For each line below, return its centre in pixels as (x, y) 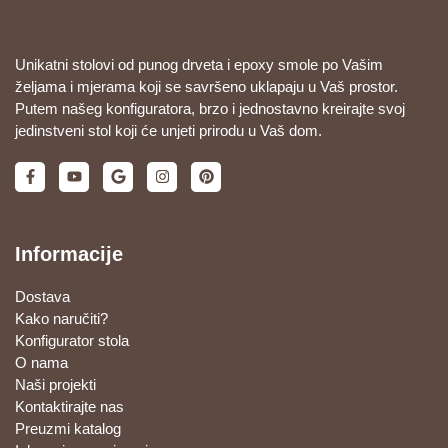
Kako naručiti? (61, 318)
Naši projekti (55, 384)
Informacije (69, 253)
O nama (41, 362)
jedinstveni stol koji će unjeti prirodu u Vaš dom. (168, 130)
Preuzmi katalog (68, 428)
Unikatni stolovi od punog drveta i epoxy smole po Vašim (199, 64)
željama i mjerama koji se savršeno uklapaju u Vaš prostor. (206, 86)
